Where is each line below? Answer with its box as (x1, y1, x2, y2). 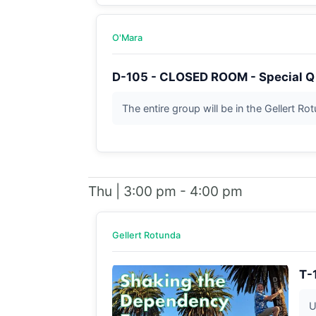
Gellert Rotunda (111, 229, 181, 241)
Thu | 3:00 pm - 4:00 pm (87, 182, 243, 200)
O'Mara (111, 32, 142, 43)
